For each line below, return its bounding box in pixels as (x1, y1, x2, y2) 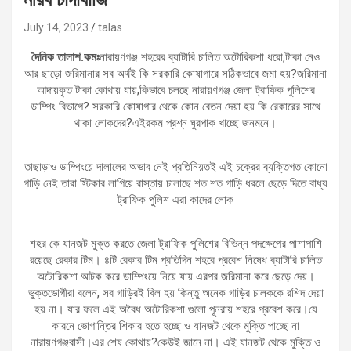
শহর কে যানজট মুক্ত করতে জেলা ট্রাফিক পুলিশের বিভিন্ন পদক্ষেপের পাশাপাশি (29, 236, 322, 251)
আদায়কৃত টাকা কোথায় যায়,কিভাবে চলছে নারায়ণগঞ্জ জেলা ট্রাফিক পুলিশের (36, 82, 315, 97)
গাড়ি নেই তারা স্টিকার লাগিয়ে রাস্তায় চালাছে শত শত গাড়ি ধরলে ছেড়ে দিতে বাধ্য (24, 175, 327, 190)
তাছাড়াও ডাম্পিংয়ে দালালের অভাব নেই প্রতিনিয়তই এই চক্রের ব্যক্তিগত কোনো (24, 159, 327, 174)
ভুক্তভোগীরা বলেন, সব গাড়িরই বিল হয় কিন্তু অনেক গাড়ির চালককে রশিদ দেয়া (27, 285, 324, 300)
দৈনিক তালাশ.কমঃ (31, 49, 100, 64)
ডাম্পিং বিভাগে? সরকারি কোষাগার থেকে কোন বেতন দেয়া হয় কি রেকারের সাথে (31, 99, 320, 114)
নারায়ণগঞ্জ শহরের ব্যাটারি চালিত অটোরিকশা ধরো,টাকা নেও (100, 49, 320, 64)
